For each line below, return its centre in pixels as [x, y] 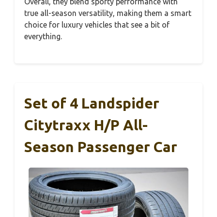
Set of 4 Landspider [92, 103]
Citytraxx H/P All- [86, 125]
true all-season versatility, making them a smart [108, 13]
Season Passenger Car [101, 147]
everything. [43, 36]
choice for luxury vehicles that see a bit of [97, 25]
